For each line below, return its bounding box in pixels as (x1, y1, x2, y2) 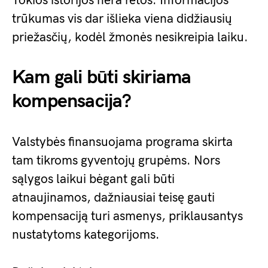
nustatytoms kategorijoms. (12, 227, 160, 242)
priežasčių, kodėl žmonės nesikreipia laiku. (12, 30, 248, 45)
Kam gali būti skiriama (12, 66, 191, 89)
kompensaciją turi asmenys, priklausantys (12, 209, 243, 224)
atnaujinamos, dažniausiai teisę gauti (12, 190, 215, 205)
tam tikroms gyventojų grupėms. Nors (12, 153, 220, 168)
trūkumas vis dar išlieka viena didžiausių (12, 11, 232, 26)
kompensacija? (12, 90, 132, 113)
